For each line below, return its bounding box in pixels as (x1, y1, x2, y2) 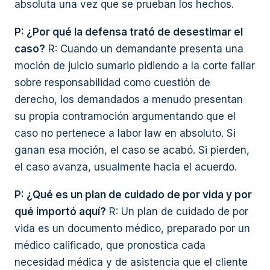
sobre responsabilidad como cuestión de (14, 77, 210, 89)
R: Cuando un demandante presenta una (45, 43, 243, 55)
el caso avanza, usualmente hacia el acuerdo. (14, 161, 237, 173)
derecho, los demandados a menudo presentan (14, 93, 243, 105)
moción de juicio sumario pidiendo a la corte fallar (14, 60, 255, 72)
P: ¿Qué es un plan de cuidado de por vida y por (14, 189, 252, 201)
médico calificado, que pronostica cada (14, 239, 206, 251)
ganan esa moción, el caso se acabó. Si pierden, (14, 144, 250, 156)
